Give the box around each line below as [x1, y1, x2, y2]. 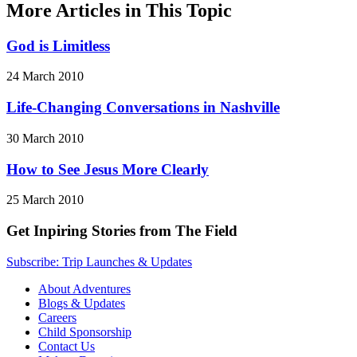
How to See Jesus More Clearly [6, 160, 209, 178]
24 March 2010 [6, 69, 84, 84]
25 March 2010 [6, 193, 84, 207]
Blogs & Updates [38, 296, 125, 310]
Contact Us [38, 339, 95, 353]
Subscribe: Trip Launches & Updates [6, 254, 192, 269]
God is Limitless [6, 37, 110, 54]
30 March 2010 [6, 131, 84, 145]
